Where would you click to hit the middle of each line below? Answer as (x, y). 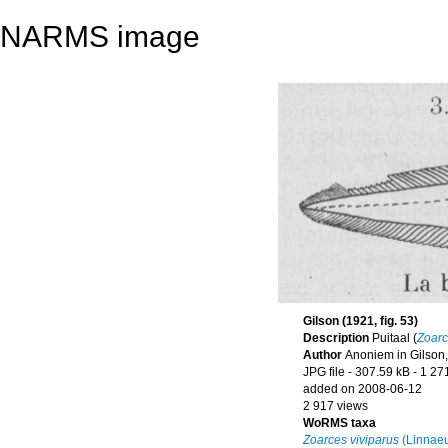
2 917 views (335, 406)
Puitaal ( (394, 338)
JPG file (324, 372)
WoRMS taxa (339, 423)
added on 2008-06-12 (362, 389)
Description (337, 338)
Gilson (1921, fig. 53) (360, 321)
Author (324, 355)
